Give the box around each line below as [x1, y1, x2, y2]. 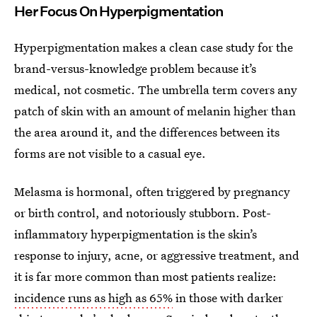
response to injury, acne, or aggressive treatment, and [14, 247, 299, 264]
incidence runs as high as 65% [14, 289, 173, 306]
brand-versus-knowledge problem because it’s [14, 60, 256, 77]
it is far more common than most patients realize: [14, 268, 277, 285]
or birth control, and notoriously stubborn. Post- [14, 204, 271, 221]
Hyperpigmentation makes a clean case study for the [14, 39, 293, 56]
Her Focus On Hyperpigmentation [14, 3, 223, 21]
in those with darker [173, 289, 283, 306]
